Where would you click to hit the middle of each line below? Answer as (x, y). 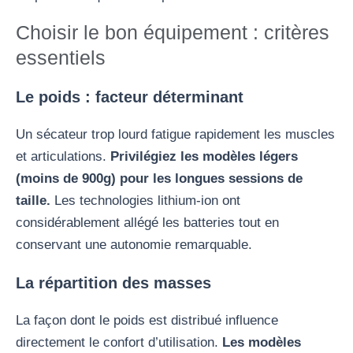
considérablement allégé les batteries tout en (147, 222)
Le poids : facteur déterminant (130, 97)
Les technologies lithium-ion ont (145, 200)
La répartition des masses (113, 282)
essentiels (61, 58)
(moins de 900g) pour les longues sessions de (159, 178)
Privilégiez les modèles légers (204, 156)
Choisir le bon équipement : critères (173, 32)
